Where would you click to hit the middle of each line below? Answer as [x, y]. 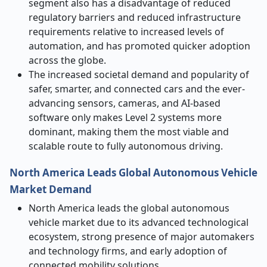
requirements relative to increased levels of [126, 32]
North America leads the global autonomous [129, 208]
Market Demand [51, 189]
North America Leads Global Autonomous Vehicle [133, 173]
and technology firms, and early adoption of [128, 251]
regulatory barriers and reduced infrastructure [135, 17]
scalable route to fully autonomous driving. [126, 146]
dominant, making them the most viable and [129, 132]
